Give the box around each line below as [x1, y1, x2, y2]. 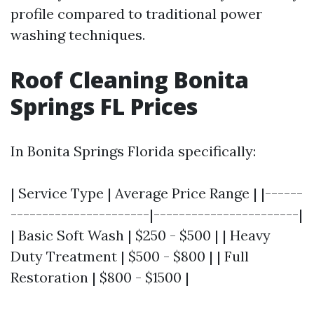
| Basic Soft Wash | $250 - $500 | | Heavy [11, 226, 271, 244]
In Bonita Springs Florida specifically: [11, 142, 256, 160]
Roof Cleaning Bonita [11, 64, 249, 95]
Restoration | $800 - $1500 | [11, 268, 189, 286]
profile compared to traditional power [11, 5, 262, 22]
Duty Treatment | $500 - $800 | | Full [11, 247, 249, 265]
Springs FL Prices [11, 91, 198, 121]
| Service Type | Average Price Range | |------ [11, 184, 303, 202]
